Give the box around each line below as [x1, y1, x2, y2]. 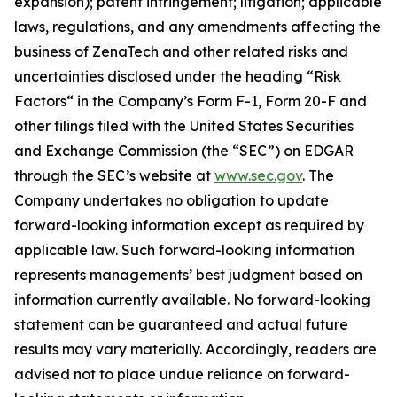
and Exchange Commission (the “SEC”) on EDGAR [14, 142, 354, 160]
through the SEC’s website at [14, 167, 214, 185]
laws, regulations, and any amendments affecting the [14, 18, 381, 36]
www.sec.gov [214, 167, 302, 185]
